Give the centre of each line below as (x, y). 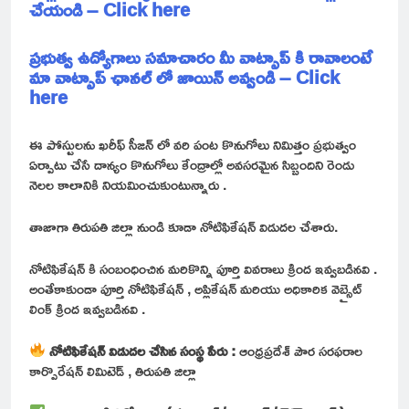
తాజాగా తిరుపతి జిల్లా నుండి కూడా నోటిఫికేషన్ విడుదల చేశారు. (184, 226)
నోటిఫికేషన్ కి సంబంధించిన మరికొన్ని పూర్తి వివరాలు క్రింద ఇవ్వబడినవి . (203, 268)
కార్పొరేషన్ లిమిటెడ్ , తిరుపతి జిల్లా (113, 370)
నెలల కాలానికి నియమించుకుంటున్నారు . (128, 184)
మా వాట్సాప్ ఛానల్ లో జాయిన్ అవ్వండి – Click (184, 76)
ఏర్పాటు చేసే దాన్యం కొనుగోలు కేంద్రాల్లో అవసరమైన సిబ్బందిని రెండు (192, 164)
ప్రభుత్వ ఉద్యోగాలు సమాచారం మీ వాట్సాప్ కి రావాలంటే (201, 56)
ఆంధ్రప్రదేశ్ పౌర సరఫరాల (299, 350)
